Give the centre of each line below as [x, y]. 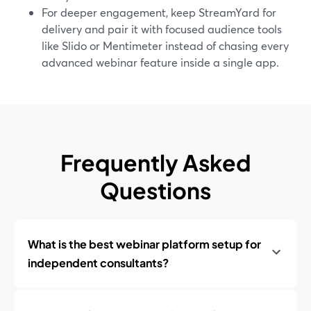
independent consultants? [98, 263]
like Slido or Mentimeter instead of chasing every [165, 45]
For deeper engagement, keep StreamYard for [159, 12]
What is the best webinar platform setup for [144, 244]
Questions [155, 190]
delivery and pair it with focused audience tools [162, 29]
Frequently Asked [155, 162]
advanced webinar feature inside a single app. [160, 62]
